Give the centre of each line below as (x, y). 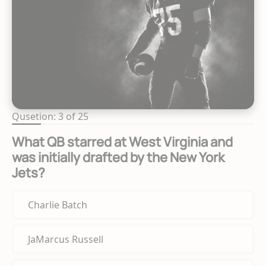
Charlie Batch (58, 205)
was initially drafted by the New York (118, 158)
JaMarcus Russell (66, 240)
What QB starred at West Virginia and (122, 142)
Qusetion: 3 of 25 (50, 117)
